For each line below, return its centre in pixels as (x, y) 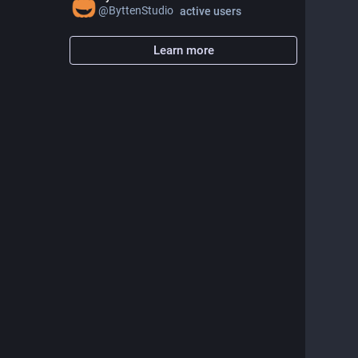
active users (210, 11)
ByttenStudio (141, 10)
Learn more (183, 50)
